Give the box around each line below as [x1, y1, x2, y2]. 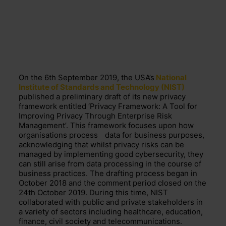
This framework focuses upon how [68, 120, 194, 130]
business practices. [18, 168, 90, 178]
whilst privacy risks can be [90, 139, 184, 149]
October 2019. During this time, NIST [35, 187, 168, 197]
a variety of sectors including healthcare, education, [18, 206, 203, 216]
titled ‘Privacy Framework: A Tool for [68, 101, 197, 111]
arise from [47, 158, 86, 168]
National [154, 72, 187, 82]
